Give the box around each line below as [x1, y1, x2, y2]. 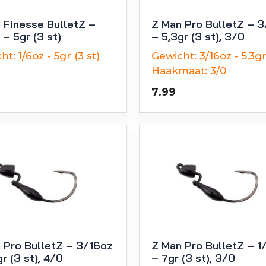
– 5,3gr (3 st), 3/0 [151, 29, 245, 43]
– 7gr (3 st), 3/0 [151, 251, 235, 265]
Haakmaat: [151, 64, 207, 77]
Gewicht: [151, 49, 197, 62]
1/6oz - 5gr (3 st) [18, 49, 100, 62]
